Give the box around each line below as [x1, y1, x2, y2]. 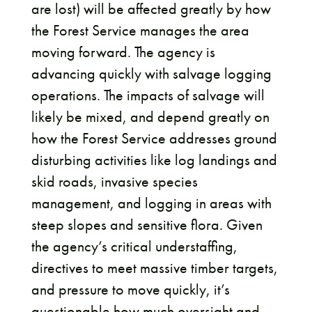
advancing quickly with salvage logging [31, 63, 272, 84]
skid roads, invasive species [31, 171, 198, 192]
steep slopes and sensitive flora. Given [31, 214, 263, 235]
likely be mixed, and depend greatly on [31, 107, 270, 127]
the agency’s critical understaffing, [31, 236, 237, 257]
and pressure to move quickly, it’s [31, 279, 230, 300]
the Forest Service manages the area [31, 20, 249, 41]
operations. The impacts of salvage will [31, 85, 265, 106]
